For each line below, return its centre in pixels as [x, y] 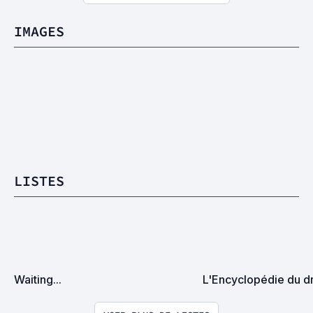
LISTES [39, 181]
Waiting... [38, 279]
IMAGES [39, 31]
